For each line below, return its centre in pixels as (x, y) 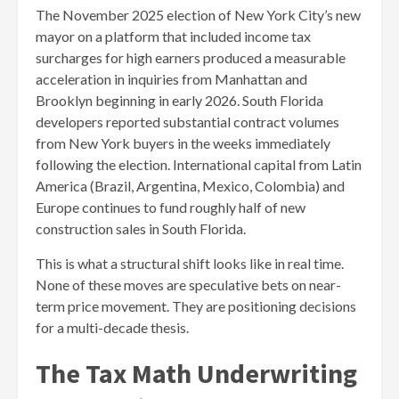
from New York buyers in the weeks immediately (183, 142)
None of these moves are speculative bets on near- (188, 284)
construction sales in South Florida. (141, 228)
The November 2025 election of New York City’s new (198, 14)
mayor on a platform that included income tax (173, 36)
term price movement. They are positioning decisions (196, 305)
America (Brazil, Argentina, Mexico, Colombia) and (190, 185)
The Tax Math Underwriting (196, 373)
